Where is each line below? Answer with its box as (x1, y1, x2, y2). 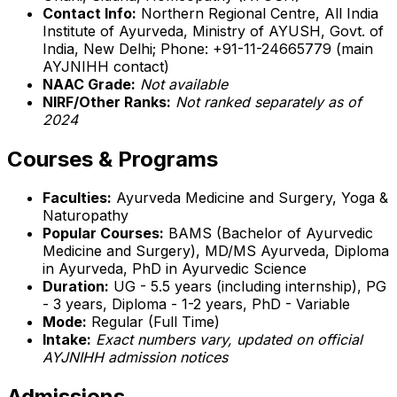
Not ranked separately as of (175, 92, 362, 111)
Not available (140, 74, 228, 93)
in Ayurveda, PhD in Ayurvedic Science (43, 260, 307, 278)
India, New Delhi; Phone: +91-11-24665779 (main (43, 39, 373, 58)
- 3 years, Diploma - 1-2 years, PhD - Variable (43, 295, 350, 314)
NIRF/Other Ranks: (43, 92, 171, 111)
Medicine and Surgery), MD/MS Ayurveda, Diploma (43, 242, 389, 261)
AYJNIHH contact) (43, 57, 169, 75)
